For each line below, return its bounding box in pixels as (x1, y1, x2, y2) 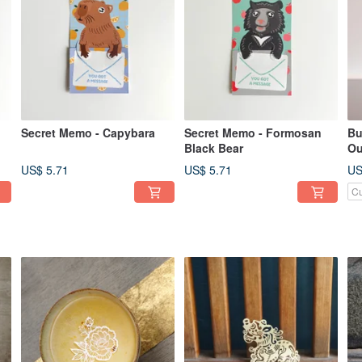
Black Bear (184, 140, 243, 157)
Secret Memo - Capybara (21, 124, 155, 141)
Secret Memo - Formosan (184, 124, 322, 141)
